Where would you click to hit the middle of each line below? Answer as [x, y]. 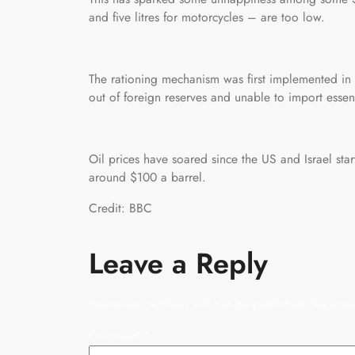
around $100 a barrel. [147, 177]
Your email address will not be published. [198, 303]
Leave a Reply [178, 263]
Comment [116, 335]
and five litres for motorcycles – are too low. [207, 17]
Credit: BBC [120, 208]
